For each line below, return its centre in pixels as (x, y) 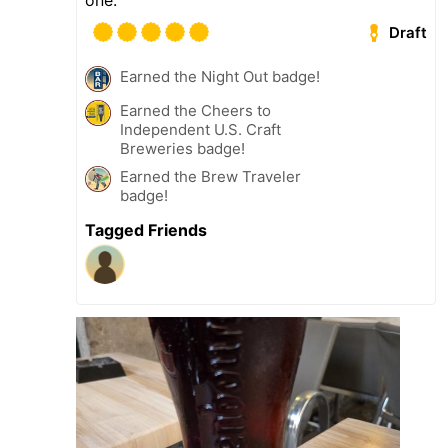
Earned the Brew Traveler (210, 176)
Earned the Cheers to (195, 110)
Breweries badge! (182, 148)
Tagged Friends (146, 229)
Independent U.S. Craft (200, 129)
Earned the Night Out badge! (220, 76)
